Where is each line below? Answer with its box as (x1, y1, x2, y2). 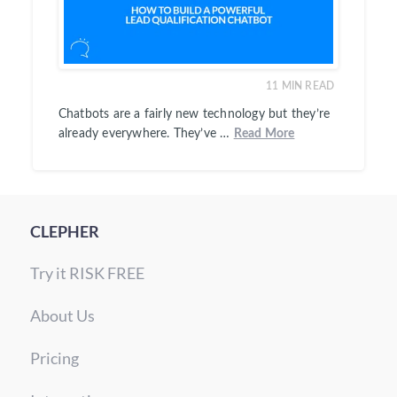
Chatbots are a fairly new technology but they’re (58, 108, 331, 121)
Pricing (29, 348, 79, 369)
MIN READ (281, 81, 335, 92)
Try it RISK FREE (29, 263, 144, 284)
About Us (29, 306, 95, 326)
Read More (233, 128, 295, 141)
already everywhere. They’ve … (58, 128, 234, 141)
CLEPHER (29, 222, 99, 242)
